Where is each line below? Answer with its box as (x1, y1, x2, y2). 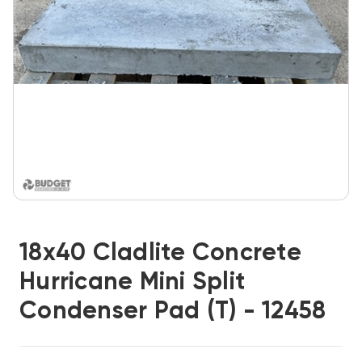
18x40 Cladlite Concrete (19, 242, 301, 266)
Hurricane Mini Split (19, 271, 245, 295)
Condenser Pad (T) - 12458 (19, 300, 326, 324)
